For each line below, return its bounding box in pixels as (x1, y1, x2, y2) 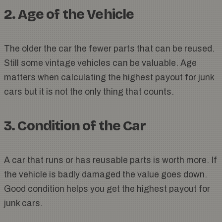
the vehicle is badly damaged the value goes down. (4, 170, 207, 179)
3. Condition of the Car (4, 117, 146, 134)
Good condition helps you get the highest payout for (4, 184, 210, 194)
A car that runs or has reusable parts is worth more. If (4, 156, 217, 165)
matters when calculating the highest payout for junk (4, 73, 214, 82)
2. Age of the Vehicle (4, 6, 134, 23)
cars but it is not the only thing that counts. (4, 87, 174, 97)
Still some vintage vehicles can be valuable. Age (4, 58, 197, 68)
